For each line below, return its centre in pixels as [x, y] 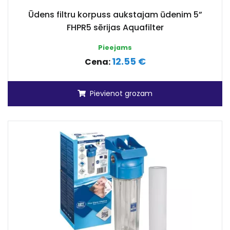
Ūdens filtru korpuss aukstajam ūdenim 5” [115, 15]
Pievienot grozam [121, 93]
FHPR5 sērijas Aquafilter [115, 27]
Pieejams [115, 47]
